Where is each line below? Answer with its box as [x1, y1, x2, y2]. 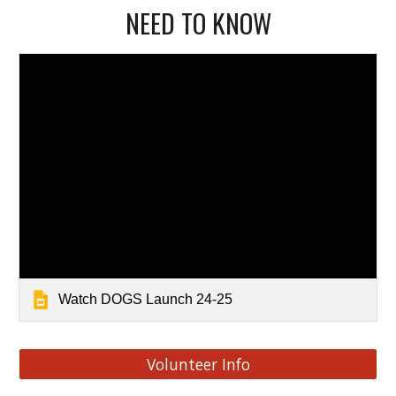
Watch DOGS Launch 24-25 [58, 291, 233, 307]
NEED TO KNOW [125, 4, 271, 42]
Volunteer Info [146, 354, 250, 376]
